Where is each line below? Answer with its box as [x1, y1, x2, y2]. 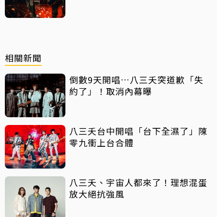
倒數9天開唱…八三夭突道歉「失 [69, 73, 203, 86]
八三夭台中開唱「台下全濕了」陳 [69, 124, 207, 138]
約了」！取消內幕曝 [69, 85, 152, 98]
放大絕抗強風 [69, 187, 124, 201]
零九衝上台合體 [69, 136, 134, 149]
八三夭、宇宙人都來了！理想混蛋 [69, 176, 207, 189]
